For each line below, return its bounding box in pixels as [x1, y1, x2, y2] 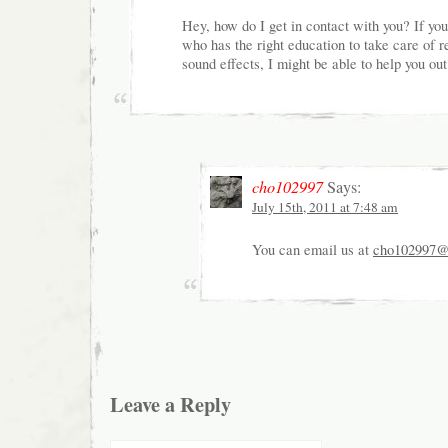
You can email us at [252, 239, 373, 259]
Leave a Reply [110, 388, 231, 419]
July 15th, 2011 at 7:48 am [252, 197, 398, 216]
